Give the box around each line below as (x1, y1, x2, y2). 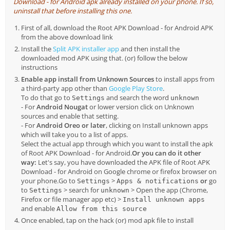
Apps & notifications (117, 177, 199, 185)
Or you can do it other (132, 148, 201, 158)
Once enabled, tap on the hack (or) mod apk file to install (21, 216, 194, 225)
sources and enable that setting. (21, 111, 119, 121)
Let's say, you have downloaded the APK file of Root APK (36, 158, 210, 167)
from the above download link (21, 32, 113, 42)
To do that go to (21, 93, 72, 103)
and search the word (105, 93, 170, 103)
